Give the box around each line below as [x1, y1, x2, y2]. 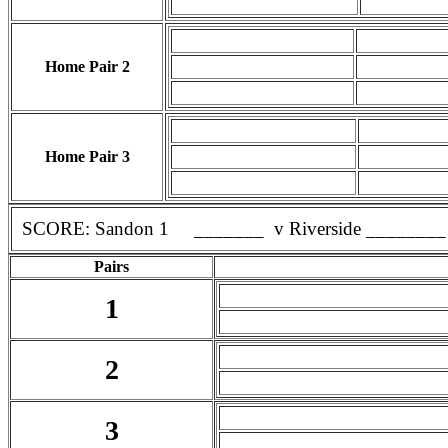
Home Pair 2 [44, 58, 130, 75]
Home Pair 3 [44, 148, 130, 165]
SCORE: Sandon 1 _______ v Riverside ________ [22, 218, 446, 239]
